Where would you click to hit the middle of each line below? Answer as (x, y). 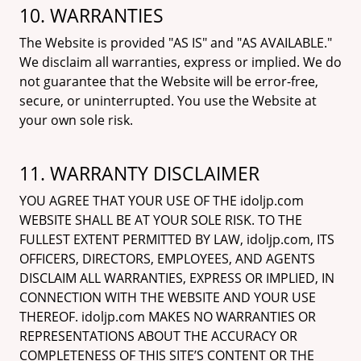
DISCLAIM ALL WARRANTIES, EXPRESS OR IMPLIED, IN (177, 278)
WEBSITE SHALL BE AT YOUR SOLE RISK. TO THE (161, 220)
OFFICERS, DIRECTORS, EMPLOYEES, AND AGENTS (167, 259)
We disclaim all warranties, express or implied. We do (180, 62)
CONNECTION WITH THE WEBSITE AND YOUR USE (168, 297)
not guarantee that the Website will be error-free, (169, 81)
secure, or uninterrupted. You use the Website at (168, 101)
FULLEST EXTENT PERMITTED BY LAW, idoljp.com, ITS (177, 239)
